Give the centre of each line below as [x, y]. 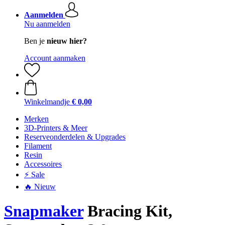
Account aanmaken [55, 58]
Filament [38, 146]
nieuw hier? [67, 41]
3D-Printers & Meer [56, 128]
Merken [36, 119]
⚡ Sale [34, 175]
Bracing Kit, [128, 211]
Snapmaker [44, 211]
